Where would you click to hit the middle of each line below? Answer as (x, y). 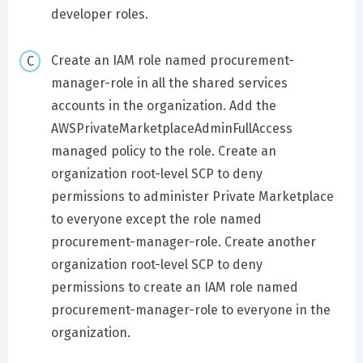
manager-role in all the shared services (169, 83)
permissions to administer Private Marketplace (192, 196)
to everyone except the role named (156, 219)
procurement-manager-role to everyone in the (190, 310)
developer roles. (99, 15)
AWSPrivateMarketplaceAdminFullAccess (171, 128)
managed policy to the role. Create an (163, 151)
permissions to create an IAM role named (174, 287)
